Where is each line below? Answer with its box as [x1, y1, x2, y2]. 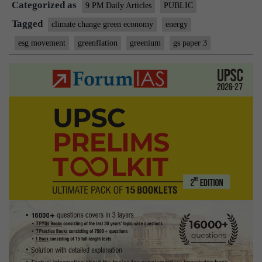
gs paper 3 [173, 39, 207, 47]
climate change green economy [51, 20, 153, 29]
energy [166, 20, 188, 29]
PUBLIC [164, 1, 193, 10]
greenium [130, 39, 161, 47]
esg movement [18, 39, 65, 47]
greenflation [78, 39, 118, 47]
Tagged [12, 18, 45, 29]
